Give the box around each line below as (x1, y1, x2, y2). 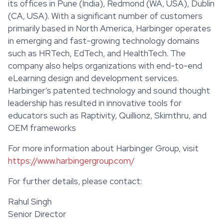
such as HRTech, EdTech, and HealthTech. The (8, 47, 186, 59)
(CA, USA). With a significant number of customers (8, 10, 203, 21)
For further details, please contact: (8, 175, 142, 187)
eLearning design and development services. (8, 72, 179, 84)
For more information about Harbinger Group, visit (8, 142, 199, 154)
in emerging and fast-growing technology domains (8, 35, 200, 46)
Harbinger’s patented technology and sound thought (8, 85, 210, 96)
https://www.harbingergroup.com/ (8, 155, 135, 166)
